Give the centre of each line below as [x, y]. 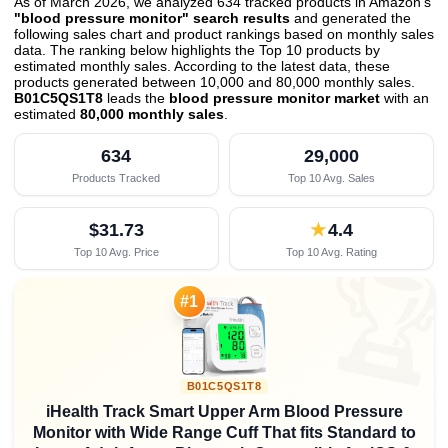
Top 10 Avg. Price [116, 251]
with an [404, 98]
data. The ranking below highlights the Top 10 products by [197, 50]
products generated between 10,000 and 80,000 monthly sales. [214, 82]
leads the [136, 98]
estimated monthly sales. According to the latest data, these [202, 66]
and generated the [350, 18]
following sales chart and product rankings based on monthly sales [224, 34]
